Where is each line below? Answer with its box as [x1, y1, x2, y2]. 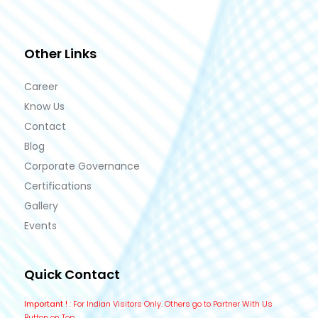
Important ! [24, 297, 67, 309]
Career [24, 79, 58, 94]
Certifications [24, 178, 92, 193]
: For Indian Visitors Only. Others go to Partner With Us [67, 297, 273, 309]
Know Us [24, 99, 65, 114]
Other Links [24, 44, 97, 62]
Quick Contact [24, 265, 120, 283]
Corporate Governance [24, 158, 140, 173]
